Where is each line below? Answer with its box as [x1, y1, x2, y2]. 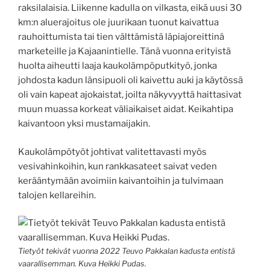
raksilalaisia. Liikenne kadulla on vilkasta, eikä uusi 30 [18, 2, 242, 14]
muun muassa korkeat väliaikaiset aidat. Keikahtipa [18, 104, 233, 115]
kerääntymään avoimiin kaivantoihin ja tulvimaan [18, 175, 224, 186]
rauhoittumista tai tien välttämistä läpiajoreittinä [18, 31, 224, 43]
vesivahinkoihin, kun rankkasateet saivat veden [18, 160, 217, 172]
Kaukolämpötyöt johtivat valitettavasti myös [18, 146, 207, 157]
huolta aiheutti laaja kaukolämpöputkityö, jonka [18, 60, 217, 72]
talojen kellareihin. [18, 189, 96, 201]
